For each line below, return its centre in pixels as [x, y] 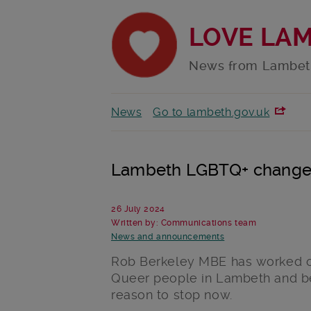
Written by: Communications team [184, 223]
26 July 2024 [138, 209]
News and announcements [168, 237]
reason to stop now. [172, 295]
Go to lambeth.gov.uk [211, 112]
